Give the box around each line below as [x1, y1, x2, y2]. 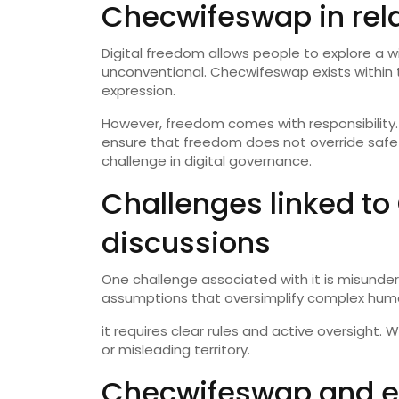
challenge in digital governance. [102, 151, 312, 171]
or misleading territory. [102, 340, 250, 360]
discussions [102, 223, 271, 264]
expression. [102, 81, 175, 101]
